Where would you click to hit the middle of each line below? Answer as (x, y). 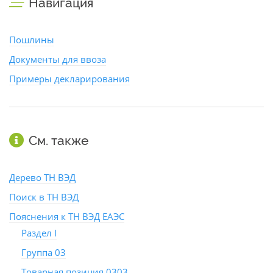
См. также (58, 140)
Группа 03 (44, 252)
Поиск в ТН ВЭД (44, 197)
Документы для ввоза (58, 59)
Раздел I (39, 233)
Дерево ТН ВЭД (42, 177)
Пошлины (32, 40)
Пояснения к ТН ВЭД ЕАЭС (67, 216)
